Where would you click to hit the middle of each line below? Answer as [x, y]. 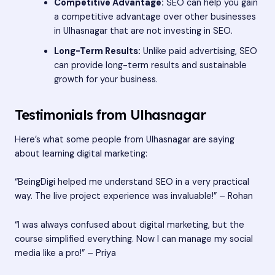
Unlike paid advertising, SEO [199, 51]
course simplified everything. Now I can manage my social [134, 239]
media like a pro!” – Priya [65, 253]
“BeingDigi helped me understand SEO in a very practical [132, 182]
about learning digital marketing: [81, 154]
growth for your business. [106, 79]
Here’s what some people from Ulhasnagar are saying [125, 140]
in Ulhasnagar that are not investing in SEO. [143, 31]
